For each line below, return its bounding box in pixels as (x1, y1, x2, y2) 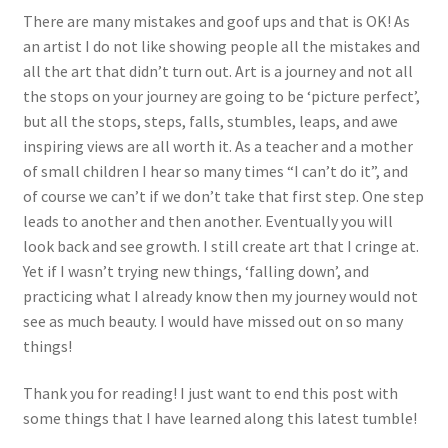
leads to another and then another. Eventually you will (22, 210, 393, 231)
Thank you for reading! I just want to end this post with (22, 383, 398, 404)
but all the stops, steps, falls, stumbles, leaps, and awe (22, 110, 398, 131)
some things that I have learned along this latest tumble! (22, 408, 417, 429)
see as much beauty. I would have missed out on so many (22, 310, 403, 331)
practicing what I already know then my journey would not (22, 285, 418, 306)
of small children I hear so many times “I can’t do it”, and (22, 160, 408, 181)
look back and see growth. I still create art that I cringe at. (22, 235, 419, 256)
